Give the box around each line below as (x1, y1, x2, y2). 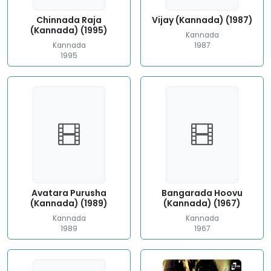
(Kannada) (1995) (30, 24, 108, 36)
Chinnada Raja (36, 14, 102, 26)
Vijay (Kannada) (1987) (151, 14, 253, 26)
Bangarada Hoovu (162, 187, 243, 199)
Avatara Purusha (31, 187, 106, 199)
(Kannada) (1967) (163, 197, 241, 209)
